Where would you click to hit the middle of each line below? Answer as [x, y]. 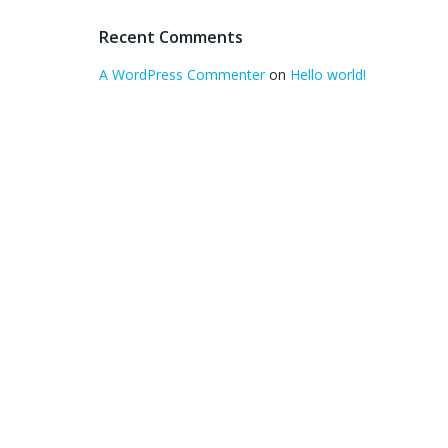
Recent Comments [171, 37]
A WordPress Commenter [182, 74]
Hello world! [328, 74]
